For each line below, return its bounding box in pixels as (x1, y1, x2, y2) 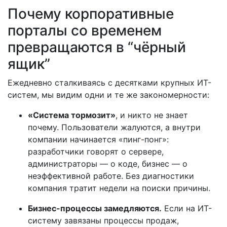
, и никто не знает (116, 110, 188, 120)
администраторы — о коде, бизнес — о (28, 159, 187, 169)
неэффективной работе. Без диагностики (28, 171, 194, 181)
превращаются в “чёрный (8, 39, 186, 56)
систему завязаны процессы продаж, (28, 215, 179, 225)
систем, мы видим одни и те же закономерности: (8, 90, 209, 100)
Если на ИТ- (162, 203, 212, 213)
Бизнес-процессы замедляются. (28, 203, 162, 213)
